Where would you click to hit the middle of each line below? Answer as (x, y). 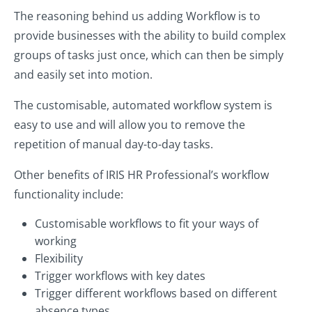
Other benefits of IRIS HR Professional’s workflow (141, 175)
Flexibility (59, 259)
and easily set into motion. (83, 75)
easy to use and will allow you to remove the (130, 125)
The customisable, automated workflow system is (143, 106)
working (56, 241)
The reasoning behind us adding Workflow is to (137, 16)
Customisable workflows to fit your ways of (147, 224)
